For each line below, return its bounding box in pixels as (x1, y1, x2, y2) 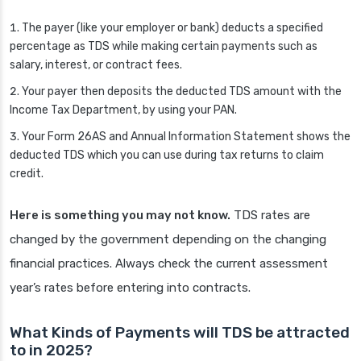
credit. (10, 167, 44, 181)
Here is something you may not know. (10, 208, 230, 223)
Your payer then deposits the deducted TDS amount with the (22, 85, 342, 99)
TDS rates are (230, 208, 310, 223)
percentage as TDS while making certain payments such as (10, 39, 317, 54)
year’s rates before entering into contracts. (10, 280, 251, 296)
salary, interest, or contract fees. (10, 58, 182, 73)
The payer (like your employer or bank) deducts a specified (22, 21, 323, 35)
